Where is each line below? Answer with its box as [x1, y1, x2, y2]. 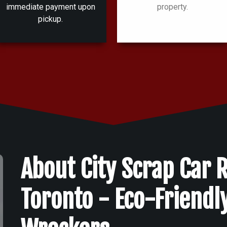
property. [157, 2, 188, 12]
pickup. [38, 14, 63, 24]
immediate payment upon [6, 2, 95, 12]
